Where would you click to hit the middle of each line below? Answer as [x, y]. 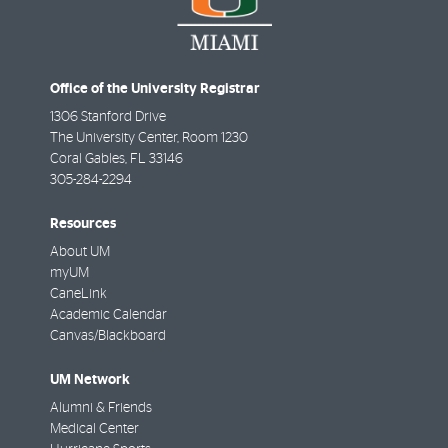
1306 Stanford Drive [108, 116]
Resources [83, 223]
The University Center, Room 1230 [149, 137]
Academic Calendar [108, 314]
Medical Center [94, 428]
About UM [80, 251]
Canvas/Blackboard [108, 335]
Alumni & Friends [101, 407]
